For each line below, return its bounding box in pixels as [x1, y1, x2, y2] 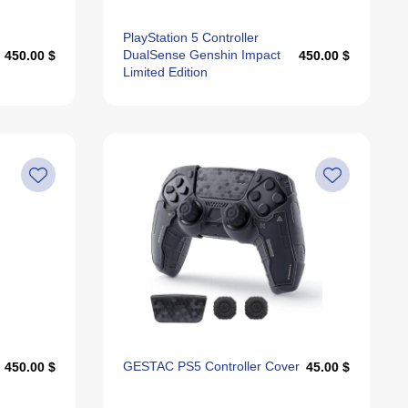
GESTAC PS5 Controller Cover [122, 359, 300, 373]
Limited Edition [122, 65, 208, 79]
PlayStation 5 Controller [122, 30, 259, 45]
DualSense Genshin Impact [122, 47, 280, 62]
